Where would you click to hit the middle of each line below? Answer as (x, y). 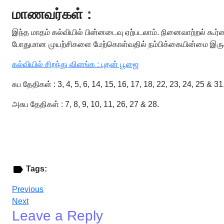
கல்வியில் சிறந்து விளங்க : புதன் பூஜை (75, 64)
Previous (28, 189)
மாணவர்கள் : (52, 14)
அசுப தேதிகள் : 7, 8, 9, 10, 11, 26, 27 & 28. (85, 104)
